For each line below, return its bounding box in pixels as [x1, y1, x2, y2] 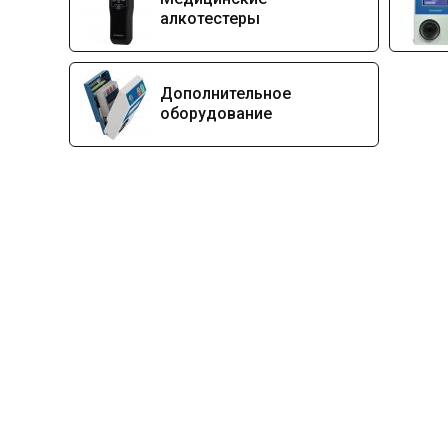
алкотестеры [160, 9, 260, 28]
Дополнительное [160, 84, 291, 103]
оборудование [160, 104, 272, 123]
